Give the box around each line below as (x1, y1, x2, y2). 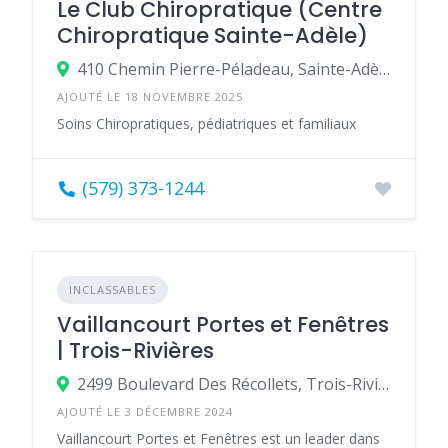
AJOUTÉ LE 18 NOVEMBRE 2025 (57, 89, 243, 104)
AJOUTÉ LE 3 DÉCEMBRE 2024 (57, 404, 233, 419)
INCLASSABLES (69, 282, 156, 297)
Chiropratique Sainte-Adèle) (57, 21, 368, 50)
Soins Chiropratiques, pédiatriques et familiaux (57, 114, 356, 133)
